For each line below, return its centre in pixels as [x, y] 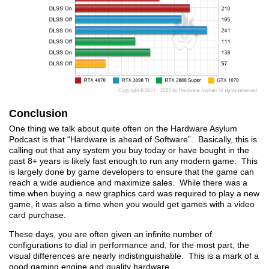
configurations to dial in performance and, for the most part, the [129, 245]
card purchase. [38, 215]
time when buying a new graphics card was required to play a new [134, 194]
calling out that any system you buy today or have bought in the [129, 150]
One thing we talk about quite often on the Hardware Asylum [123, 129]
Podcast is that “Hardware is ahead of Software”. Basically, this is [133, 140]
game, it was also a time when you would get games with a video [132, 204]
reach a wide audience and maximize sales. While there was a [128, 183]
